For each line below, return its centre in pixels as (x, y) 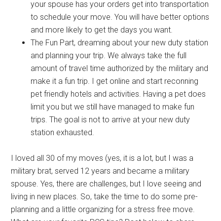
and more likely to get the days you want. (102, 30)
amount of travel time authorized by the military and (120, 68)
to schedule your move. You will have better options (120, 17)
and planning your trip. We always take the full (109, 55)
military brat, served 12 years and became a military (100, 171)
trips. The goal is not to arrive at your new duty (110, 119)
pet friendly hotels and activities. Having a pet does (118, 94)
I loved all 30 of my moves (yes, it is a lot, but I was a (102, 158)
